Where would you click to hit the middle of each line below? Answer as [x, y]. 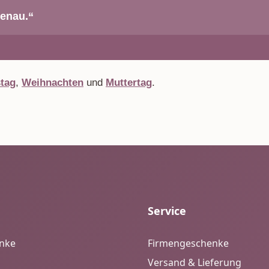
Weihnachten [53, 83]
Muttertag [129, 83]
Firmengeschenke [188, 243]
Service [167, 211]
